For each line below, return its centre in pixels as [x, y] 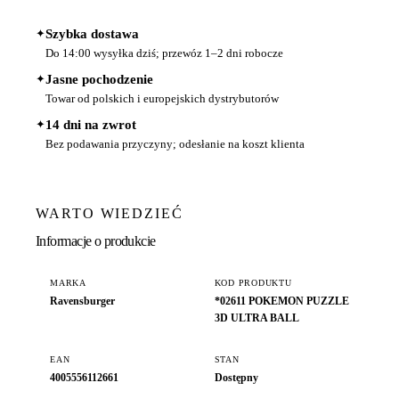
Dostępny [236, 377]
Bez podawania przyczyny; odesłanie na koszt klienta [175, 143]
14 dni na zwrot [91, 124]
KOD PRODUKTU [253, 283]
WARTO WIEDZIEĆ [110, 213]
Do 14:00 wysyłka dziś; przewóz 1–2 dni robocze [164, 53]
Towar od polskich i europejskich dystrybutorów [162, 98]
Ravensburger [82, 301]
